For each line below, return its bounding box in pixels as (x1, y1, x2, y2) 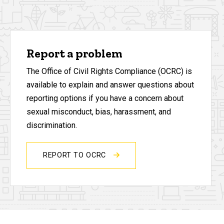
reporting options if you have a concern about (26, 93, 183, 103)
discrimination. (26, 120, 77, 130)
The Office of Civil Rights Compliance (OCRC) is (26, 66, 192, 76)
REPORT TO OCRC (43, 151, 108, 160)
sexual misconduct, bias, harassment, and (26, 107, 171, 117)
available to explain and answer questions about (26, 80, 194, 90)
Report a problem (26, 46, 122, 61)
